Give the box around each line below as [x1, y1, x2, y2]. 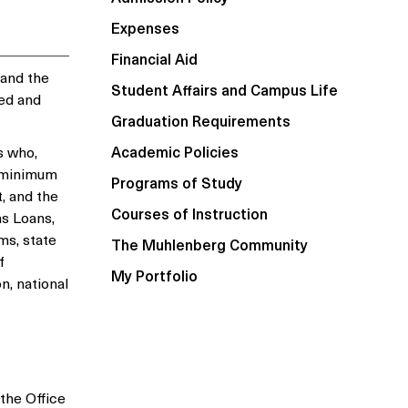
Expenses [111, 16, 179, 38]
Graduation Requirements [111, 109, 291, 131]
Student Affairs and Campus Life [111, 78, 338, 100]
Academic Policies [111, 140, 239, 162]
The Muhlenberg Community [111, 233, 308, 255]
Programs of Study [111, 171, 242, 193]
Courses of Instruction [111, 202, 268, 224]
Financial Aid [111, 47, 198, 69]
